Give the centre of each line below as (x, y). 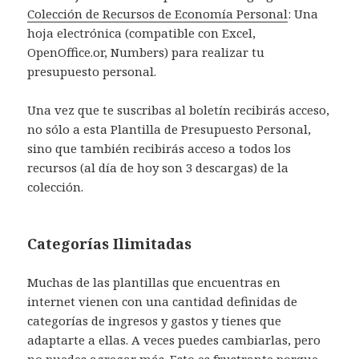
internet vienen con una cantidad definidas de (163, 302)
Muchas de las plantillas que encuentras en (154, 282)
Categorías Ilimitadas (110, 244)
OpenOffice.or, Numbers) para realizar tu (146, 52)
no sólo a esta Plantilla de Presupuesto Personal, (169, 129)
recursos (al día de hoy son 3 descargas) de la (158, 168)
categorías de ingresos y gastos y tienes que (155, 321)
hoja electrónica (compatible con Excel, (142, 33)
